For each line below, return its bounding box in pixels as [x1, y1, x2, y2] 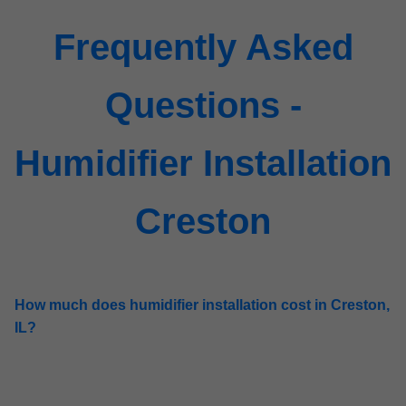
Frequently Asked [53, 27, 353, 67]
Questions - [104, 85, 302, 125]
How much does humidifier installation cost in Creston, [14, 297, 390, 313]
